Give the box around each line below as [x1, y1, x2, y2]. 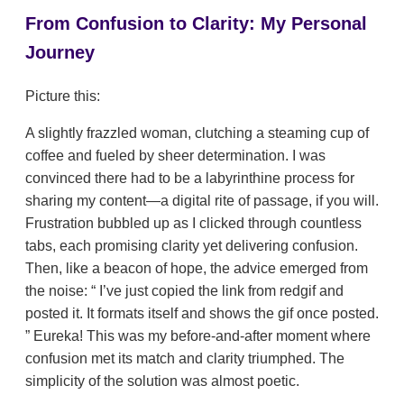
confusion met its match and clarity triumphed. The [25, 351, 344, 367]
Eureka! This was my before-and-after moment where [30, 328, 371, 344]
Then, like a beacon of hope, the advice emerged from [25, 261, 368, 277]
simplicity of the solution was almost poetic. [25, 373, 299, 390]
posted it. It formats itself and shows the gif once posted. [25, 306, 379, 322]
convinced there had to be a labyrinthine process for [25, 170, 354, 187]
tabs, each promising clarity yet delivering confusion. [25, 238, 358, 254]
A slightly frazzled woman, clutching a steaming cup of [25, 125, 369, 142]
